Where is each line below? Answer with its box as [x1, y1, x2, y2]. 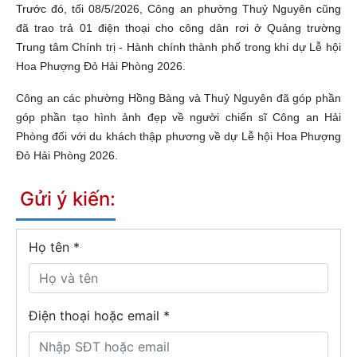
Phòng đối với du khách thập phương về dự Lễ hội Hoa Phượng [16, 130, 341, 143]
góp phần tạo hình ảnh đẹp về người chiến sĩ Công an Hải [16, 111, 341, 124]
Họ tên [29, 239, 73, 256]
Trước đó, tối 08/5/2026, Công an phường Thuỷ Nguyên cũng [16, 2, 341, 16]
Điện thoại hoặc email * [29, 308, 170, 324]
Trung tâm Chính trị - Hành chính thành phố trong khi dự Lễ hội [16, 41, 341, 54]
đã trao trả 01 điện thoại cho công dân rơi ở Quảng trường [16, 22, 341, 35]
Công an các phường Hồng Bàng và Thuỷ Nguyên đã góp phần [16, 92, 341, 105]
